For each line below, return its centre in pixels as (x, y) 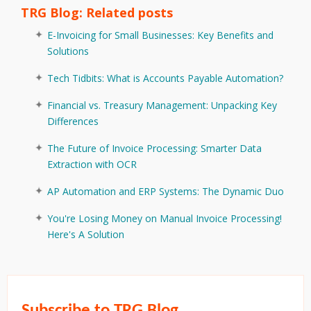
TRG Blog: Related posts (97, 13)
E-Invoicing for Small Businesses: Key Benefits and (160, 35)
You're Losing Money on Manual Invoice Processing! (165, 219)
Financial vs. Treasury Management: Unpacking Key (162, 106)
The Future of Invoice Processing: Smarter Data (154, 149)
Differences (73, 121)
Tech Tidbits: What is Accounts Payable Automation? (165, 78)
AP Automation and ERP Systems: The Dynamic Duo (166, 192)
